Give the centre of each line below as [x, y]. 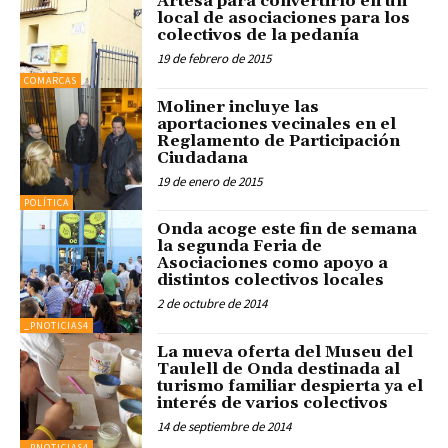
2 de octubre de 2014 [212, 304]
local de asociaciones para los [284, 18]
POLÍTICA [46, 203]
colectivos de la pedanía [258, 35]
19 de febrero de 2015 [214, 59]
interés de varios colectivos [273, 402]
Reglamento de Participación [279, 140]
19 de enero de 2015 [210, 181]
